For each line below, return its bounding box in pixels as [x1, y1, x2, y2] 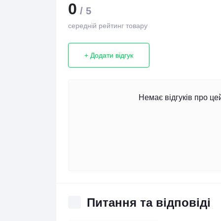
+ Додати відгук [84, 51, 133, 59]
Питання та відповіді [87, 195, 211, 209]
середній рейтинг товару [68, 22, 147, 30]
